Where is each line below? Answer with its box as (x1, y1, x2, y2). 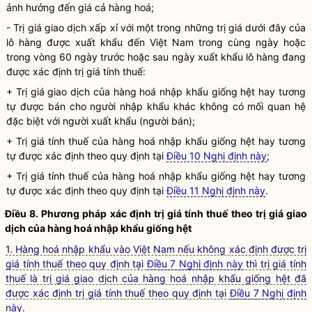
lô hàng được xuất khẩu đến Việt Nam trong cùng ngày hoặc (6, 36, 306, 48)
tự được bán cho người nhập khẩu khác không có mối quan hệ (6, 100, 306, 112)
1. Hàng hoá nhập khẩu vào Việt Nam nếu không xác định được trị (6, 243, 306, 255)
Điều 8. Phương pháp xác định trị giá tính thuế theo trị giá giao (5, 208, 307, 219)
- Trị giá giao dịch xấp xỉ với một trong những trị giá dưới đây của (6, 22, 306, 33)
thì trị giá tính (242, 258, 307, 270)
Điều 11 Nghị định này (166, 185, 265, 196)
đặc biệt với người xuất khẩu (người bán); (6, 115, 195, 127)
